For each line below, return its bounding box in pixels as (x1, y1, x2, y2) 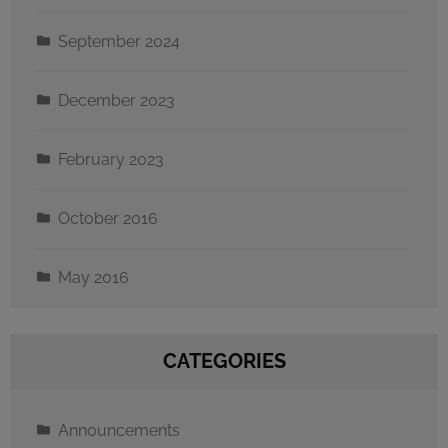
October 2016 (58, 208, 158, 228)
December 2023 (58, 90, 175, 110)
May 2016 (58, 267, 129, 287)
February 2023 (58, 149, 164, 169)
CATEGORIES (162, 348, 286, 373)
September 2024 (58, 31, 180, 51)
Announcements (58, 420, 180, 440)
